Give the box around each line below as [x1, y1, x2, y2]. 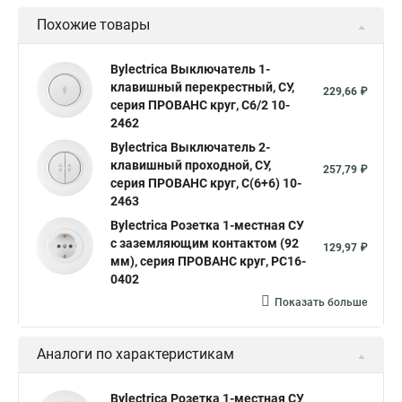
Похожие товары [37, 16, 150, 33]
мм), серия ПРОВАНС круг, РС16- [110, 254, 306, 268]
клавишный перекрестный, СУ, [110, 80, 294, 94]
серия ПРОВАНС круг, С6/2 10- [110, 98, 290, 112]
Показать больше [275, 296, 367, 309]
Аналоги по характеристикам [37, 345, 234, 363]
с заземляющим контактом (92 [110, 236, 299, 250]
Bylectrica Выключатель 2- [110, 140, 270, 154]
